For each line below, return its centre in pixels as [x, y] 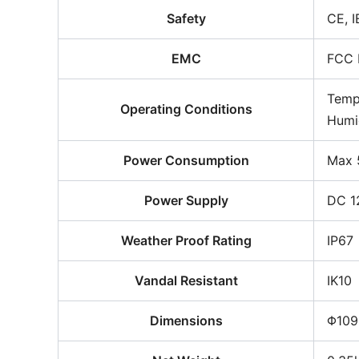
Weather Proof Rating [186, 240]
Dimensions [186, 321]
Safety [186, 18]
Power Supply [186, 200]
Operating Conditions [186, 109]
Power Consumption [186, 160]
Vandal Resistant [186, 280]
